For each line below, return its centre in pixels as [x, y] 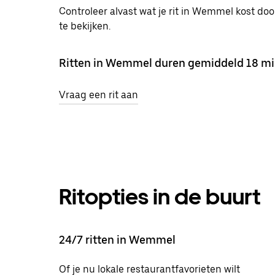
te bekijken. [85, 26]
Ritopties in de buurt [160, 196]
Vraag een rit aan [99, 95]
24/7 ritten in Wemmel [117, 239]
